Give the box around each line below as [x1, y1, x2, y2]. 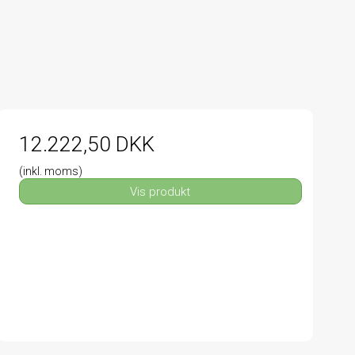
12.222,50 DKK [18, 132, 155, 157]
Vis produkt [130, 184, 191, 199]
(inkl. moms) [18, 165, 82, 178]
